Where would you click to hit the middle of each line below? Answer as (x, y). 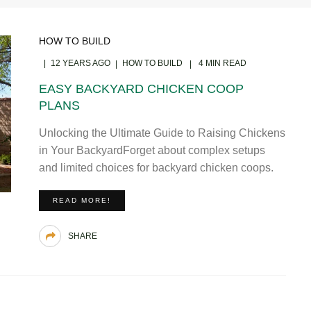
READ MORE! (82, 200)
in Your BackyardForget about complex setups (152, 150)
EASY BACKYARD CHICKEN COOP (141, 89)
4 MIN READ (221, 63)
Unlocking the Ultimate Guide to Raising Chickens (162, 133)
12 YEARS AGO (80, 63)
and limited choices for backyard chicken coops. (156, 167)
